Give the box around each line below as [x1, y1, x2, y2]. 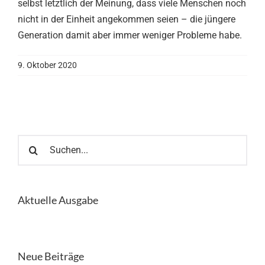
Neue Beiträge [18, 250, 84, 263]
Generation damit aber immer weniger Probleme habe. [18, 29, 242, 41]
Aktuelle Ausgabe [18, 193, 98, 206]
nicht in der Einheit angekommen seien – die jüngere [18, 13, 235, 25]
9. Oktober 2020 [18, 60, 77, 70]
